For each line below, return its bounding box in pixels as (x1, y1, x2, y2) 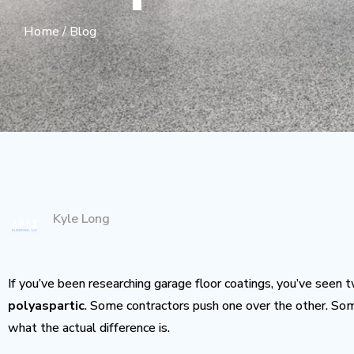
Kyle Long (53, 210, 111, 228)
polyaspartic (8, 297, 85, 314)
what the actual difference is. (8, 319, 170, 337)
